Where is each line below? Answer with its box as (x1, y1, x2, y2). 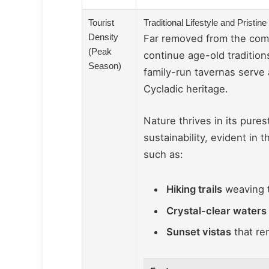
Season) (88, 60, 122, 71)
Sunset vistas (166, 225, 231, 238)
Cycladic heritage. (143, 82, 228, 95)
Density (88, 31, 119, 42)
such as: (143, 148, 183, 161)
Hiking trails (166, 183, 222, 196)
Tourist (88, 17, 115, 28)
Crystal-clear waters (166, 204, 267, 217)
